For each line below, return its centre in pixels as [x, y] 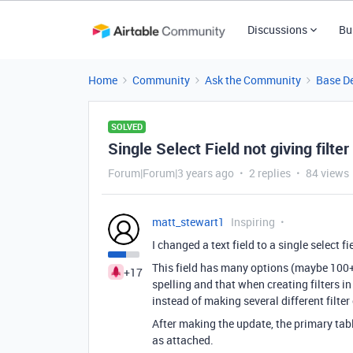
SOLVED [127, 126]
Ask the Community [253, 80]
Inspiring [253, 222]
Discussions [277, 30]
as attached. [183, 340]
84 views [327, 173]
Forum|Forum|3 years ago [171, 173]
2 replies [270, 173]
